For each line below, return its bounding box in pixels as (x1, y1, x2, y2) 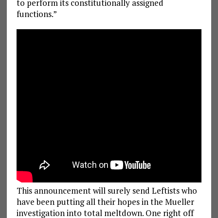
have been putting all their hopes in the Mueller (16, 196, 194, 208)
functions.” (16, 8, 57, 20)
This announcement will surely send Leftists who (16, 185, 197, 197)
